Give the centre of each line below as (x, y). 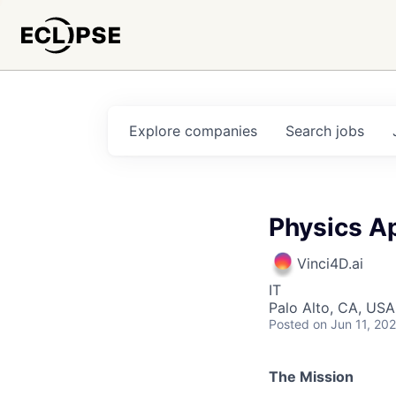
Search (311, 131)
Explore (157, 131)
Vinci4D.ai (330, 263)
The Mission (311, 377)
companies (221, 131)
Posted (289, 324)
